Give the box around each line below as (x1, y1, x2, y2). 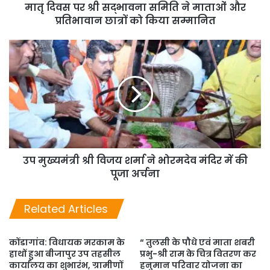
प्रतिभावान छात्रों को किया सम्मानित (54, 13, 216, 28)
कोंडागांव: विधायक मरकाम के (9, 236, 125, 248)
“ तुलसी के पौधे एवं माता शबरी (140, 236, 255, 248)
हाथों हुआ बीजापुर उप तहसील (9, 247, 121, 260)
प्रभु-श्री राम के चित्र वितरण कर (140, 247, 256, 260)
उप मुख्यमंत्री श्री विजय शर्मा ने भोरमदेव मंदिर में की (22, 153, 248, 168)
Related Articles (24, 201, 108, 216)
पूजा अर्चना (110, 166, 160, 181)
